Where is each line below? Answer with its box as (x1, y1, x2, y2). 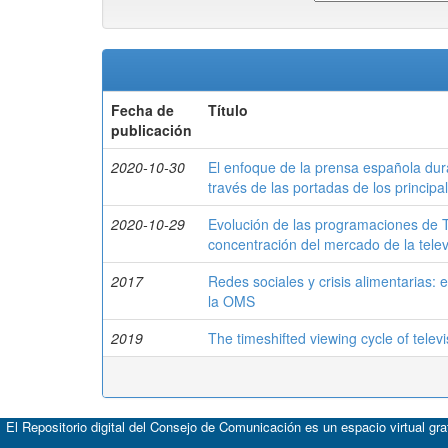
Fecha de (111, 100, 174, 120)
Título (208, 100, 248, 120)
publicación (111, 120, 192, 140)
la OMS (208, 291, 255, 311)
